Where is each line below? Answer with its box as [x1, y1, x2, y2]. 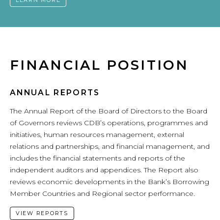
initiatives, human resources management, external [10, 130, 184, 139]
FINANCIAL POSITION [10, 57, 189, 74]
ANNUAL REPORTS [10, 88, 100, 98]
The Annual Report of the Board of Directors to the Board [10, 106, 207, 115]
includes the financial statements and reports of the [10, 153, 185, 163]
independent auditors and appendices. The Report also [10, 165, 198, 174]
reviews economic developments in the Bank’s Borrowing [10, 177, 209, 186]
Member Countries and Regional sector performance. [10, 189, 195, 198]
